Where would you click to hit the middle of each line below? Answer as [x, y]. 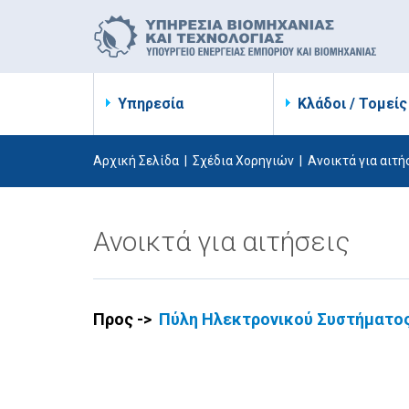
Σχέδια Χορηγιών [243, 161]
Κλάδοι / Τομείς [352, 104]
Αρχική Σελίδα [136, 161]
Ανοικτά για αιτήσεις [221, 241]
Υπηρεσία [151, 104]
